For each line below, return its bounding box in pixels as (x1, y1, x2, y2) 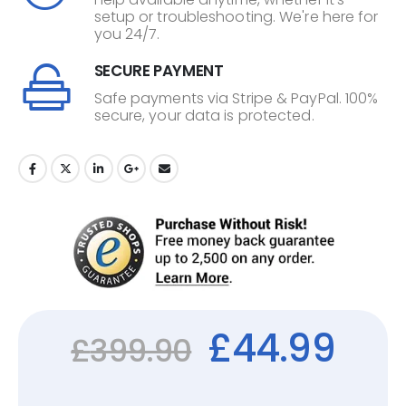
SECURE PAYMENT (93, 60, 224, 82)
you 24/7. (93, 24, 160, 45)
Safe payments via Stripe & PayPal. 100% (93, 88, 379, 110)
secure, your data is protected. (93, 105, 314, 127)
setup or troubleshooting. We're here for (93, 6, 379, 28)
